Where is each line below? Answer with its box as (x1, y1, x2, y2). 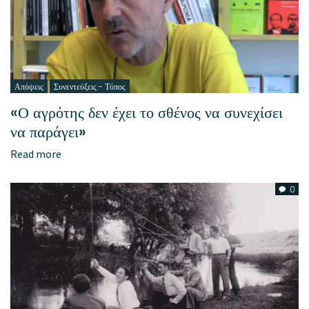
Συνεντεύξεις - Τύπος (54, 81, 126, 93)
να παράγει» (10, 121, 86, 143)
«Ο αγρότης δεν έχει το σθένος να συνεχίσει (10, 102, 283, 124)
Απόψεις (14, 81, 43, 93)
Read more (10, 147, 61, 161)
